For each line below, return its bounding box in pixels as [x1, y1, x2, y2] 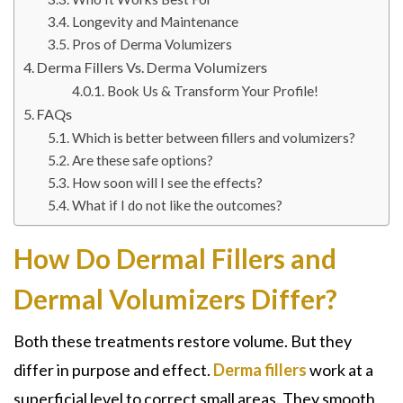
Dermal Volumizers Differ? [13, 282, 337, 315]
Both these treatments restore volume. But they [13, 331, 352, 351]
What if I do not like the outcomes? [72, 197, 283, 213]
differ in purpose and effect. [13, 360, 213, 380]
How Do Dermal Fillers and [13, 242, 336, 274]
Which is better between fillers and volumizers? [72, 130, 356, 146]
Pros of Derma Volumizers [72, 36, 233, 52]
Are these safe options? [72, 152, 214, 168]
